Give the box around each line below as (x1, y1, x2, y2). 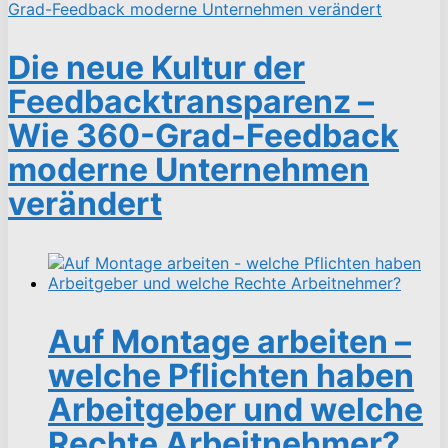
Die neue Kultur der (8, 47, 305, 87)
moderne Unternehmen (8, 149, 369, 189)
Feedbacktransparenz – (8, 81, 374, 121)
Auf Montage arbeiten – (48, 321, 411, 361)
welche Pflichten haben (48, 355, 414, 395)
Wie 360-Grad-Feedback (8, 115, 399, 155)
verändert (8, 183, 162, 223)
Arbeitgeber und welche (48, 389, 423, 429)
